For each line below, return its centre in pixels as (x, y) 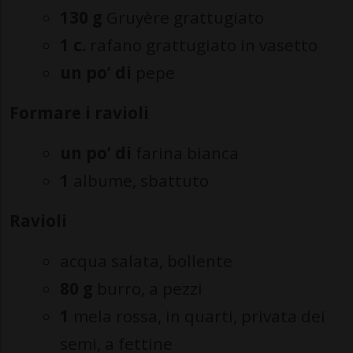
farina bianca (187, 153)
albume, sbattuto (139, 180)
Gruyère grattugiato (183, 17)
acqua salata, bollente (146, 261)
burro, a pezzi (148, 288)
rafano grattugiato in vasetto (204, 45)
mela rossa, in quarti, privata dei (197, 316)
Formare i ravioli (79, 113)
